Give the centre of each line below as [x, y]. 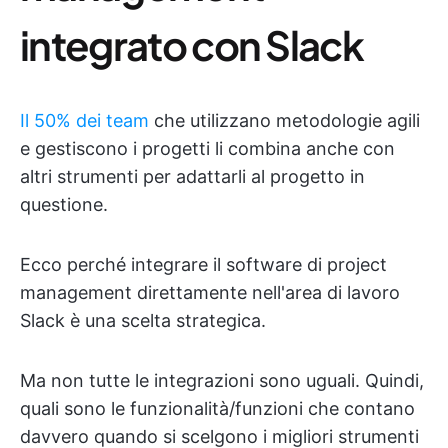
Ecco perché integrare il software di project [203, 264]
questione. [64, 204]
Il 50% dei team [84, 120]
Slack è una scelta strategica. [143, 320]
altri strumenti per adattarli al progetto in [192, 176]
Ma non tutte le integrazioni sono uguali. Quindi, [222, 380]
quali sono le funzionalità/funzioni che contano [217, 408]
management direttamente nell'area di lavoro [210, 292]
